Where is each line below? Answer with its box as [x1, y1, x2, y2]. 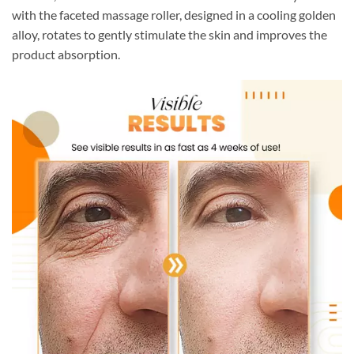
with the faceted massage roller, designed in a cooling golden [12, 6, 336, 22]
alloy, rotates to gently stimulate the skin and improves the [12, 26, 327, 42]
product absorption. [12, 46, 120, 62]
